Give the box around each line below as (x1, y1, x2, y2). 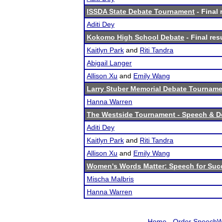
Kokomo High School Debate (87, 33, 184, 41)
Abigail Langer (87, 59, 132, 67)
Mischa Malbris (87, 175, 134, 183)
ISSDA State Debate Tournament (87, 7, 195, 15)
